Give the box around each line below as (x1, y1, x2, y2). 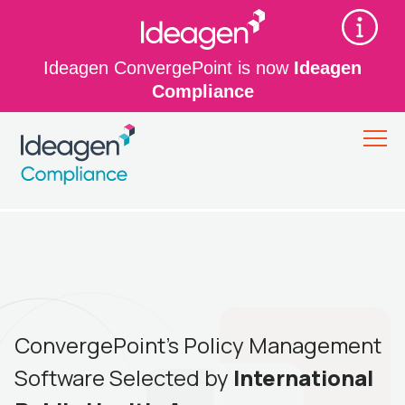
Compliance (151, 81, 254, 101)
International (233, 363, 373, 392)
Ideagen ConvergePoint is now (43, 58, 294, 78)
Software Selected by (14, 363, 233, 392)
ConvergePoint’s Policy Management (14, 330, 381, 360)
